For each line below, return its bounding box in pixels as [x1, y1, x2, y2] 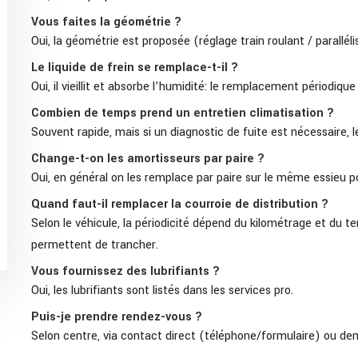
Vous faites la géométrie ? [31, 13, 181, 30]
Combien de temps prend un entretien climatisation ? [31, 104, 334, 121]
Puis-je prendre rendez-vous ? [31, 308, 202, 325]
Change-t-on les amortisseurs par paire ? [31, 149, 265, 167]
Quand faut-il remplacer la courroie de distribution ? [31, 195, 328, 213]
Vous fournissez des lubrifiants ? [31, 262, 220, 280]
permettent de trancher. [31, 236, 158, 253]
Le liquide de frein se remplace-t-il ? [31, 58, 238, 76]
